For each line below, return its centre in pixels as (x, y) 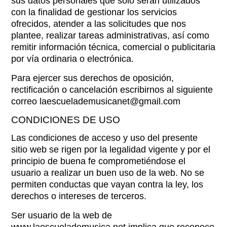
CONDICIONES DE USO (66, 120)
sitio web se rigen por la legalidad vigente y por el (111, 149)
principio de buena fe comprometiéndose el (99, 161)
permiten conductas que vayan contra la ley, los (107, 184)
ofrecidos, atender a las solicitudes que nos (99, 24)
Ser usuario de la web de (62, 215)
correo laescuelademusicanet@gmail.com (96, 101)
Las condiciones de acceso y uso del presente (105, 138)
